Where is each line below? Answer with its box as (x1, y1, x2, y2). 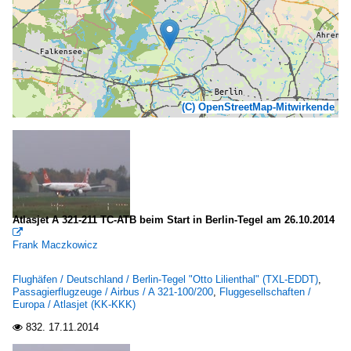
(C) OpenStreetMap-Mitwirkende (182, 101, 335, 113)
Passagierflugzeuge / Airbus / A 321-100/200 (13, 286, 213, 298)
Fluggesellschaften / (219, 286, 311, 298)
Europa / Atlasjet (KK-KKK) (13, 299, 136, 310)
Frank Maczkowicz (13, 239, 98, 251)
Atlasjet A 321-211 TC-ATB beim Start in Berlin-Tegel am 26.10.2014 (13, 214, 335, 226)
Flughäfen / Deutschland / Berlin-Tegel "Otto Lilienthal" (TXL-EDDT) (13, 273, 318, 285)
